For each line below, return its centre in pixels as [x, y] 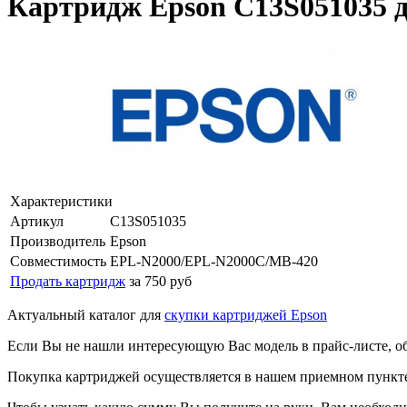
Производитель [58, 241]
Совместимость [58, 261]
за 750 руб [160, 281]
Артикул [37, 221]
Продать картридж [68, 281]
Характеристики [61, 201]
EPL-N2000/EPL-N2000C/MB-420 [214, 261]
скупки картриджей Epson [246, 314]
